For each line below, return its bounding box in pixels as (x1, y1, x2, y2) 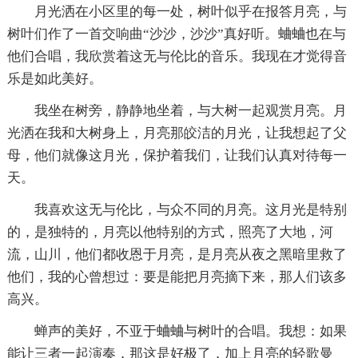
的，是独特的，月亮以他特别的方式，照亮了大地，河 (6, 224, 333, 240)
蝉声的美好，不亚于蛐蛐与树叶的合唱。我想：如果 (34, 323, 347, 339)
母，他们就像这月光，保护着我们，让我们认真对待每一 (6, 147, 347, 163)
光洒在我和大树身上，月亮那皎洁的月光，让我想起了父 (6, 125, 347, 141)
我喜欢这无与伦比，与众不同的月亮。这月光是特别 (34, 201, 347, 217)
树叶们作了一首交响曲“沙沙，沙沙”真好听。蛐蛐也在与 (6, 26, 346, 42)
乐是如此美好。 (6, 70, 102, 86)
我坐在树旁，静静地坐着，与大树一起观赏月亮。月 (34, 102, 347, 118)
